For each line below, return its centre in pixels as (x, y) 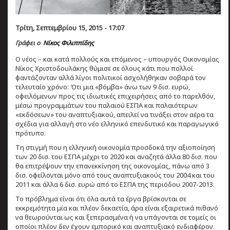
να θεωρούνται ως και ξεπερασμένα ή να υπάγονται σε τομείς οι (116, 217)
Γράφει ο (28, 43)
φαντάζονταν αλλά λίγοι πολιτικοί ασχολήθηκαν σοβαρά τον (111, 77)
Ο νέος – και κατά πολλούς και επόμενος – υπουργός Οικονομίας (117, 59)
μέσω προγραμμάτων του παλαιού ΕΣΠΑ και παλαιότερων (107, 105)
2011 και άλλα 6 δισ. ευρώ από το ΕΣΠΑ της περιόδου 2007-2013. (115, 184)
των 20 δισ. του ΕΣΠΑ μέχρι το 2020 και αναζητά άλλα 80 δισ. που (116, 156)
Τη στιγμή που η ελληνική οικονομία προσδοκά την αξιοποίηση (115, 147)
